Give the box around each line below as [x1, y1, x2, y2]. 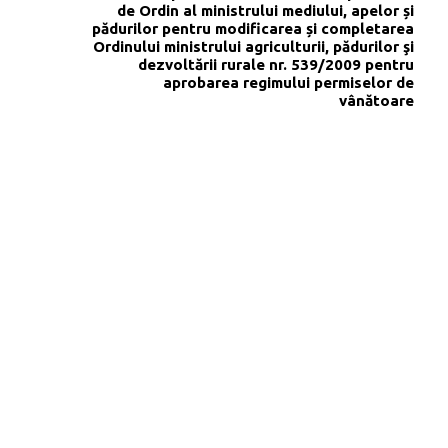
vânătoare [339, 91, 414, 109]
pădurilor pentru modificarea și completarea [92, 19, 414, 37]
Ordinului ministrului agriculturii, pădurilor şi [93, 37, 414, 55]
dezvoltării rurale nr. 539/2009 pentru [138, 55, 414, 73]
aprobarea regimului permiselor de [163, 73, 414, 91]
